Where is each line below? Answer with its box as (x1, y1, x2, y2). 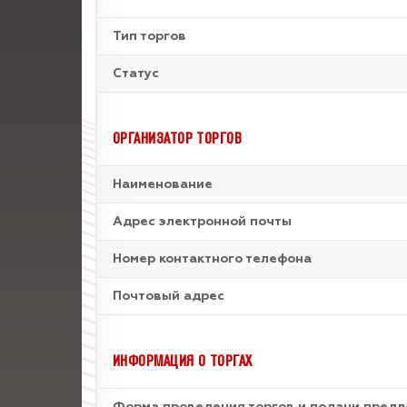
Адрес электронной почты (113, 215, 292, 228)
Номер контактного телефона (113, 253, 312, 265)
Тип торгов (113, 30, 186, 43)
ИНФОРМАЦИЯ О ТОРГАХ (113, 350, 253, 371)
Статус (113, 67, 159, 80)
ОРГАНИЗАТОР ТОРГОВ (113, 127, 243, 148)
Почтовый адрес (113, 290, 224, 303)
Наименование (113, 178, 213, 191)
